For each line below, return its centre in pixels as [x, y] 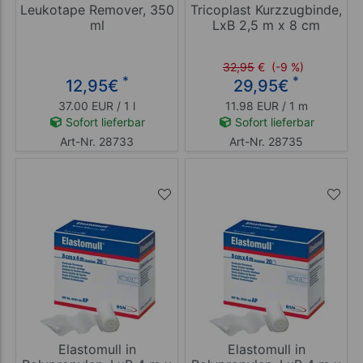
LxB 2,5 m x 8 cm [266, 25]
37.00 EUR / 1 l [97, 105]
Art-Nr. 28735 [266, 141]
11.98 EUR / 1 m [266, 105]
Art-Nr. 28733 [97, 141]
